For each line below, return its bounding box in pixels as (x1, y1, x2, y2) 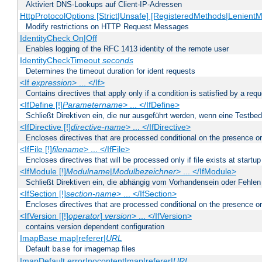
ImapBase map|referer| (19, 233, 106, 243)
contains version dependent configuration (26, 222, 164, 232)
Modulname (65, 167, 110, 177)
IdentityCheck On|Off (19, 33, 97, 43)
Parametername (62, 100, 123, 110)
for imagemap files (71, 244, 136, 254)
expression (31, 78, 72, 88)
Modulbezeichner (112, 167, 176, 177)
